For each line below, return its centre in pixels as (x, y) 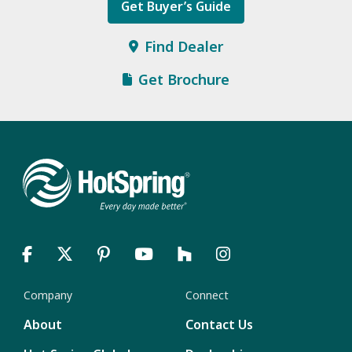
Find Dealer (184, 46)
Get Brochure (184, 79)
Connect (207, 295)
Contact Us (219, 324)
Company (48, 295)
